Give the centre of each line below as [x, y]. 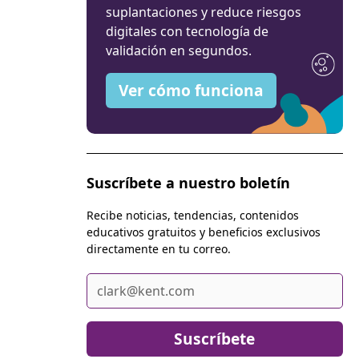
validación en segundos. [178, 50]
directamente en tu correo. [158, 249]
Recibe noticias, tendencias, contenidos [192, 215]
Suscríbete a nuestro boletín [188, 183]
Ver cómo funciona [191, 90]
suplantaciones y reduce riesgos [203, 12]
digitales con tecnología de [187, 31]
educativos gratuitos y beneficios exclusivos [203, 232]
